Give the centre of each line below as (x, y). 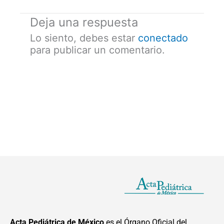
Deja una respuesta (84, 22)
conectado (163, 38)
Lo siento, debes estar (84, 38)
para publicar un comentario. (97, 50)
